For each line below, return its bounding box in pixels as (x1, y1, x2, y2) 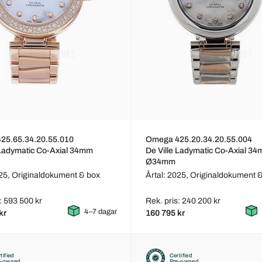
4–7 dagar (84, 208, 117, 216)
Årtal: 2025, (145, 171, 190, 180)
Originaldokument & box (12, 171, 101, 180)
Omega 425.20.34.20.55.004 (145, 135, 252, 144)
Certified (169, 252, 193, 258)
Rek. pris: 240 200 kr (145, 196, 220, 206)
